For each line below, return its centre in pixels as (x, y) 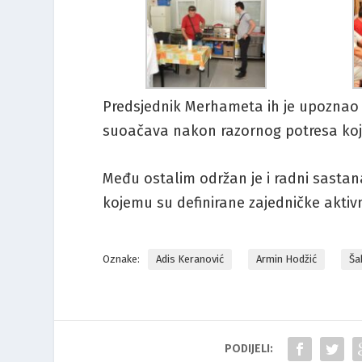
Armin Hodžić (287, 259)
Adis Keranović (190, 259)
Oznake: (122, 259)
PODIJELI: (249, 348)
